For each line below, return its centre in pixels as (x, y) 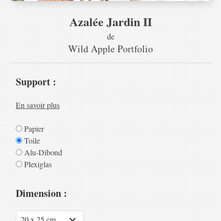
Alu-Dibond (42, 152)
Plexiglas (37, 164)
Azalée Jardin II (110, 21)
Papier (33, 129)
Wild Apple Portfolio (110, 49)
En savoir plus (38, 105)
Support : (36, 82)
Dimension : (41, 193)
